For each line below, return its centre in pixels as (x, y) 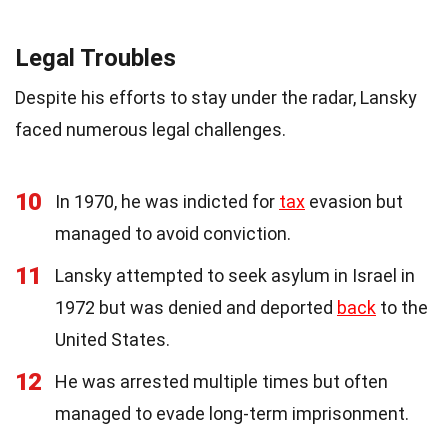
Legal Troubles (95, 57)
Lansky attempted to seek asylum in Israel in (235, 275)
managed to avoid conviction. (173, 233)
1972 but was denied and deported (196, 307)
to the (402, 307)
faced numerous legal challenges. (150, 129)
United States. (112, 339)
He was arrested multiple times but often (221, 381)
